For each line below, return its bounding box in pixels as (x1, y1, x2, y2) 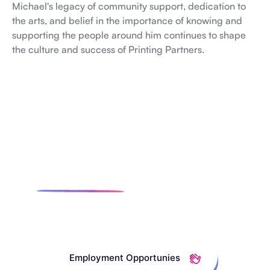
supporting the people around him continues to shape (12, 29, 246, 42)
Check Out (36, 171, 142, 195)
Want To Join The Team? (20, 145, 250, 169)
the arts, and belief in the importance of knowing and (12, 14, 242, 27)
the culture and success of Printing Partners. (12, 43, 204, 56)
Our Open (142, 171, 234, 195)
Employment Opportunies (69, 252, 183, 264)
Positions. (89, 196, 181, 220)
